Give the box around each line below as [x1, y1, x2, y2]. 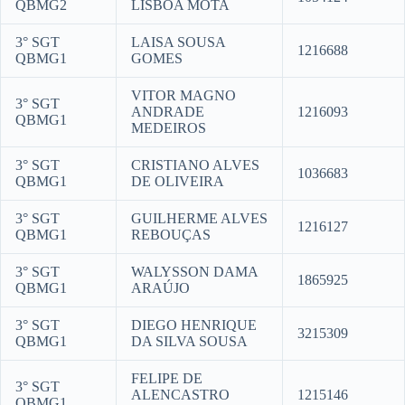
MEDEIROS [131, 120, 206, 137]
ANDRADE [131, 104, 204, 120]
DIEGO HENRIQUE [131, 317, 257, 334]
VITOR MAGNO [131, 88, 236, 104]
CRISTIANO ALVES [131, 157, 259, 174]
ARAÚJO [131, 280, 190, 297]
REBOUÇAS [131, 227, 211, 243]
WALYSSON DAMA [131, 264, 259, 280]
